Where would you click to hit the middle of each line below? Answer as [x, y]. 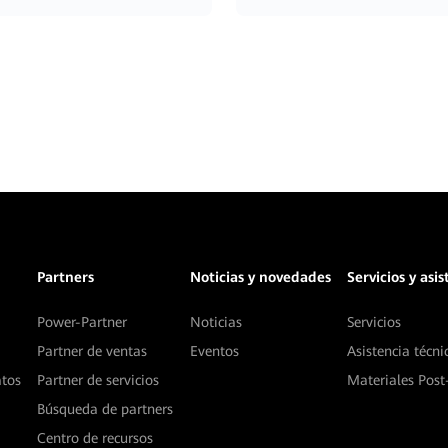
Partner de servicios [98, 380]
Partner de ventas [92, 351]
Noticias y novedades [260, 277]
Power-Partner [82, 322]
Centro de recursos [95, 438]
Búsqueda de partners [105, 409]
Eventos [214, 351]
